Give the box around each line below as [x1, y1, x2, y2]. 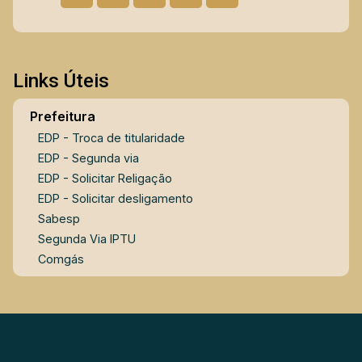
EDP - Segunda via [37, 151, 139, 166]
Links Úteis [13, 69, 109, 93]
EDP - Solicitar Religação [37, 171, 172, 186]
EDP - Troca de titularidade [37, 131, 185, 145]
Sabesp [37, 212, 80, 226]
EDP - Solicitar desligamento [37, 192, 193, 206]
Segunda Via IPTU [37, 232, 136, 246]
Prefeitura [30, 108, 95, 125]
